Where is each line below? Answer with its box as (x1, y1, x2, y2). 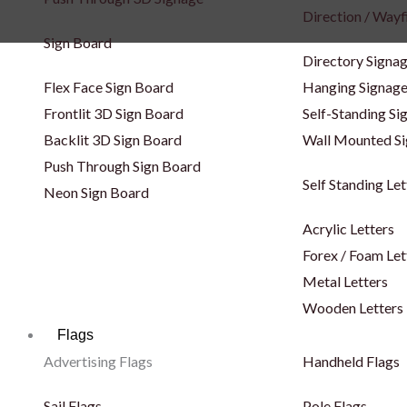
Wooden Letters (303, 299, 403, 316)
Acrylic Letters (303, 220, 394, 237)
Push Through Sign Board (44, 157, 201, 174)
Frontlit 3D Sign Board (44, 104, 184, 122)
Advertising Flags (44, 352, 153, 370)
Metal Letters (303, 273, 388, 290)
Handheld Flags (303, 352, 400, 370)
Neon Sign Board (44, 184, 149, 201)
